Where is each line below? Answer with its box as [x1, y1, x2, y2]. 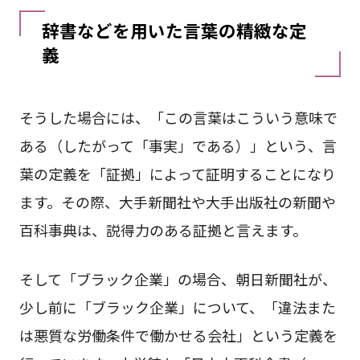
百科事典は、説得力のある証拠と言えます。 [18, 219, 307, 240]
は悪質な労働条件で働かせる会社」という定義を [18, 325, 337, 346]
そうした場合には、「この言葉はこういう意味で [18, 106, 337, 128]
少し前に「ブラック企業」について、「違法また [18, 297, 336, 318]
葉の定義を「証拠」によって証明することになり [18, 162, 336, 184]
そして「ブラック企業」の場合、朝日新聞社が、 [18, 268, 337, 290]
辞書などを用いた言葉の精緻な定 [41, 18, 307, 43]
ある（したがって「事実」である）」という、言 [18, 134, 337, 156]
